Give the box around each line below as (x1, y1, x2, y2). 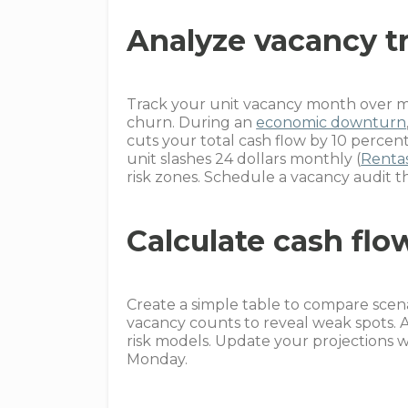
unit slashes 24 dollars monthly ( (127, 150, 362, 168)
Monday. (127, 351, 189, 368)
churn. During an (127, 114, 257, 131)
